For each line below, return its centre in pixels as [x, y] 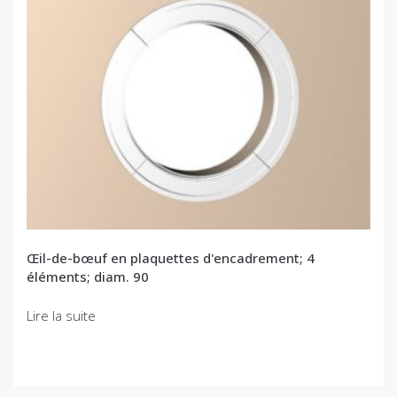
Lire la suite [61, 316]
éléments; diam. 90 [88, 277]
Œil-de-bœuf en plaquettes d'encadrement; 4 [171, 258]
